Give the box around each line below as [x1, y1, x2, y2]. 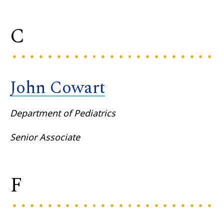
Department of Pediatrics [10, 106, 115, 119]
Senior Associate [10, 130, 80, 143]
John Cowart [10, 74, 105, 101]
